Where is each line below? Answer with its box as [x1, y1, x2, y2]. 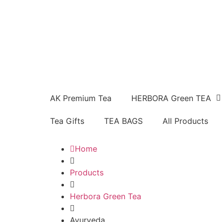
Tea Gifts [50, 115, 84, 126]
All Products [162, 115, 208, 126]
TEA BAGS [104, 115, 143, 126]
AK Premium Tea [50, 93, 111, 103]
